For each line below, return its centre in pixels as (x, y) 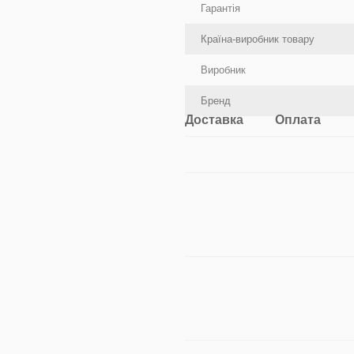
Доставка (214, 120)
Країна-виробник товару (258, 39)
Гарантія (220, 8)
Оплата (298, 120)
